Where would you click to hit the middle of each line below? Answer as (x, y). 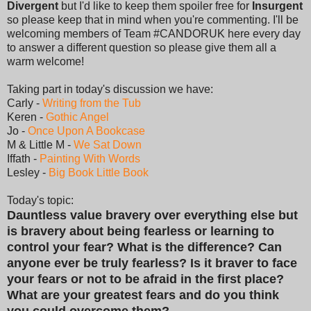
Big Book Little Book (99, 172)
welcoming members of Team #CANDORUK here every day (154, 33)
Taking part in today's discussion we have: (110, 89)
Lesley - (28, 172)
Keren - (26, 117)
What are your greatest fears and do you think (143, 295)
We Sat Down (108, 144)
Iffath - (23, 158)
